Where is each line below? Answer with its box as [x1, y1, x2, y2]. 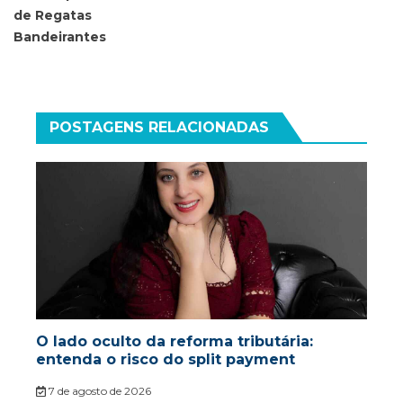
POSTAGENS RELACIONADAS [49, 119, 269, 137]
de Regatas [13, 7, 92, 24]
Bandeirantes [13, 29, 106, 46]
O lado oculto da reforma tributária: [36, 333, 313, 351]
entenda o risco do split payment [36, 351, 295, 369]
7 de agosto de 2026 [45, 384, 151, 399]
